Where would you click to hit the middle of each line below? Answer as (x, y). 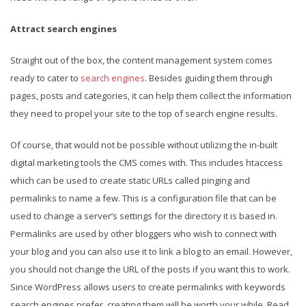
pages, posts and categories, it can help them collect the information (151, 95)
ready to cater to (45, 78)
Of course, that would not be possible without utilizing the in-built (144, 144)
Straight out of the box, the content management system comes (141, 60)
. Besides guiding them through (209, 78)
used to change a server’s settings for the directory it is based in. (144, 215)
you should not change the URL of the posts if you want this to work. (150, 269)
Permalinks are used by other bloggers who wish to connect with (143, 233)
